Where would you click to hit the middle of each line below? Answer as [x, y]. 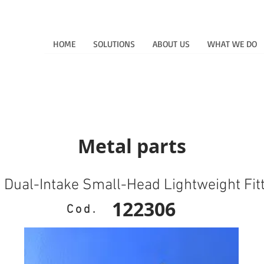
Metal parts [132, 146]
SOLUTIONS [114, 44]
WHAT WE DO [232, 44]
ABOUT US [171, 44]
